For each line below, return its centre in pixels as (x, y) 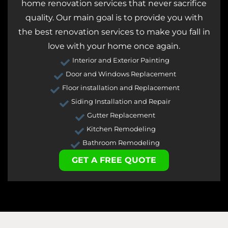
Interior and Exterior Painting (121, 60)
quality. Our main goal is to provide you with (114, 18)
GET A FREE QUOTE (114, 160)
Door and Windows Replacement (121, 74)
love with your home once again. (114, 46)
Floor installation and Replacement (121, 88)
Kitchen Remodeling (121, 129)
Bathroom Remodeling (121, 143)
